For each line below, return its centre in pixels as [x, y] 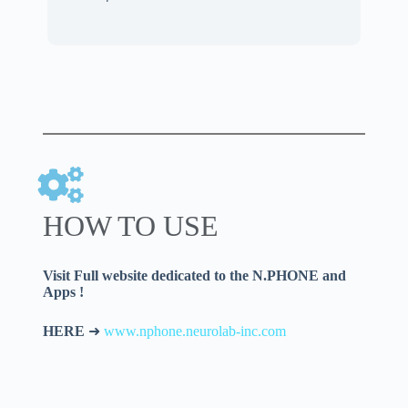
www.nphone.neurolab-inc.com [194, 331]
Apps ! [63, 291]
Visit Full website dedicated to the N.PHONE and [194, 275]
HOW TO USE [130, 225]
